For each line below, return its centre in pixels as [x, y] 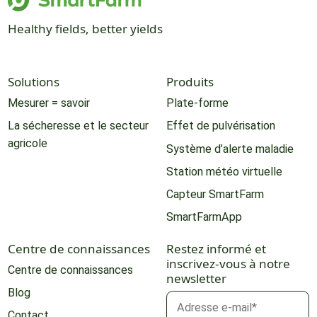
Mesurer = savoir [48, 103]
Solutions [33, 82]
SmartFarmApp [204, 217]
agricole [27, 144]
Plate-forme [197, 103]
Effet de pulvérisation [220, 126]
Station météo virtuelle [224, 171]
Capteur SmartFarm [215, 195]
